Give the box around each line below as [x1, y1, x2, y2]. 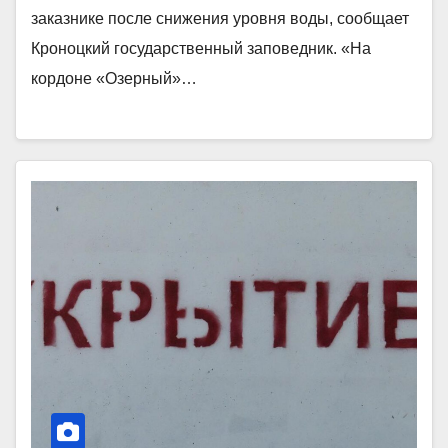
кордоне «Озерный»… [31, 69, 197, 87]
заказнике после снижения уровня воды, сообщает [31, 9, 409, 27]
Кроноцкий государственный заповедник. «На [31, 39, 371, 57]
